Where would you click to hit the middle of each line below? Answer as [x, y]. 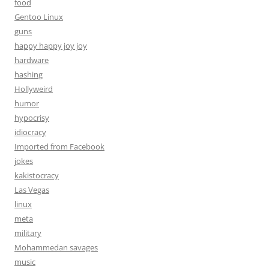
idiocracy [30, 132]
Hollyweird [34, 89]
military [28, 233]
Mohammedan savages [56, 247]
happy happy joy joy [51, 46]
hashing [29, 74]
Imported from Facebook [59, 147]
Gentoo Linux [39, 17]
